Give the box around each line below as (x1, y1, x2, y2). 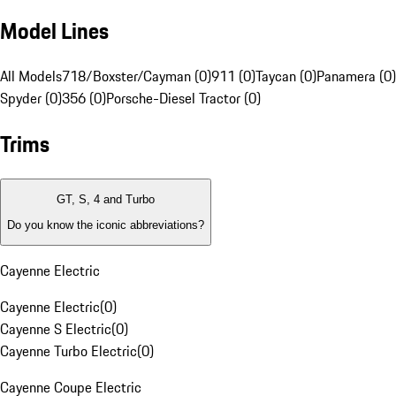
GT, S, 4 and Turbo (57, 193, 155, 207)
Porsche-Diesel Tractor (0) (106, 88, 261, 110)
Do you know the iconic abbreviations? (7, 217, 204, 232)
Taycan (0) (255, 65, 316, 88)
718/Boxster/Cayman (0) (62, 65, 211, 88)
